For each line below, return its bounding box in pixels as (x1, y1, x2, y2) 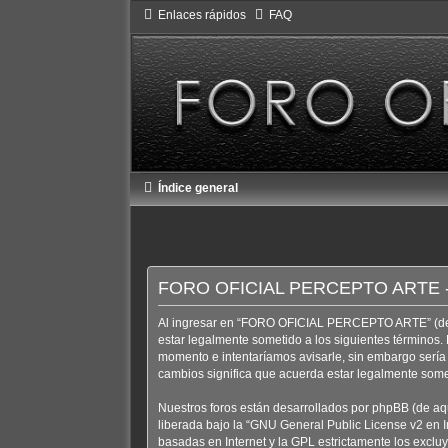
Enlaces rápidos (157, 8, 246, 22)
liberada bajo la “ (157, 417, 250, 432)
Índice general (157, 181, 238, 196)
